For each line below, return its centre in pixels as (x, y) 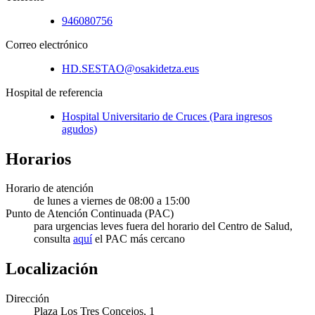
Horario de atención (50, 188)
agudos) (79, 129)
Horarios (38, 159)
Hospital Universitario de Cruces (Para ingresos (167, 116)
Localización (52, 269)
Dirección (27, 299)
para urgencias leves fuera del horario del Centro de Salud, (163, 226)
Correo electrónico (47, 44)
